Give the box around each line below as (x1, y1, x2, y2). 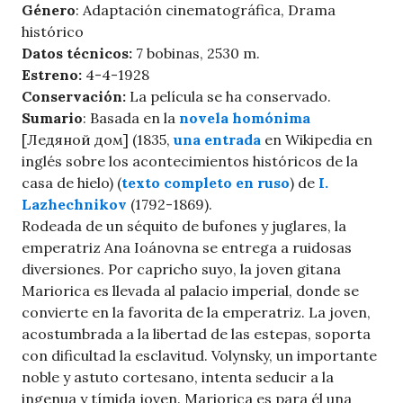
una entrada (174, 130, 261, 149)
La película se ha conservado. (126, 87, 331, 106)
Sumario (22, 109, 83, 128)
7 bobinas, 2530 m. (132, 44, 260, 63)
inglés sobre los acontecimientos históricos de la (22, 152, 358, 171)
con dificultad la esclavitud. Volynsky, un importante (22, 346, 377, 365)
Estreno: (22, 66, 85, 85)
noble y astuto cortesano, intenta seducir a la (22, 368, 334, 387)
